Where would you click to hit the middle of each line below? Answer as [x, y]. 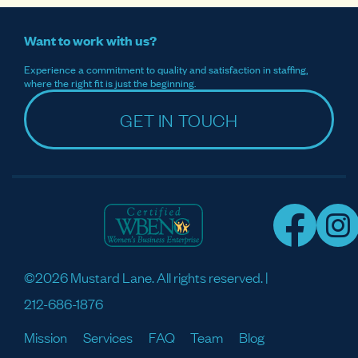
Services [107, 337]
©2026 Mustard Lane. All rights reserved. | [146, 277]
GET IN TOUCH [179, 119]
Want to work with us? [90, 40]
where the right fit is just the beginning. [110, 83]
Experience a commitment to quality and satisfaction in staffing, [166, 69]
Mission [46, 337]
